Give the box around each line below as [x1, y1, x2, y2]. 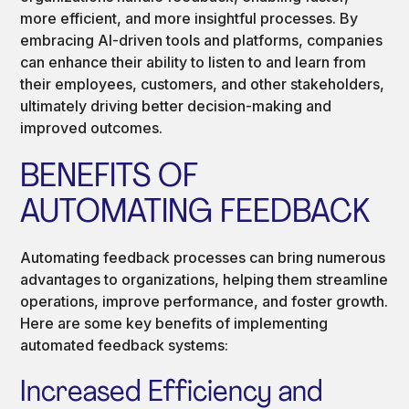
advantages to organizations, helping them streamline [20, 269, 389, 288]
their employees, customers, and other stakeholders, [20, 74, 385, 93]
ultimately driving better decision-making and [20, 96, 332, 115]
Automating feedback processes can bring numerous [20, 247, 386, 267]
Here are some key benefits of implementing [20, 313, 329, 332]
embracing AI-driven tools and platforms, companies [20, 30, 383, 49]
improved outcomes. [20, 118, 163, 137]
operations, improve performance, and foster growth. [20, 291, 389, 310]
